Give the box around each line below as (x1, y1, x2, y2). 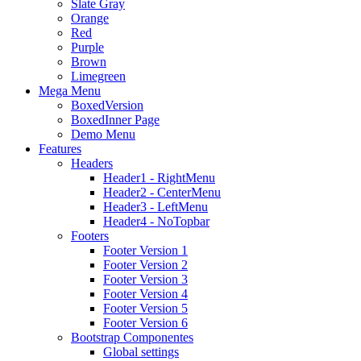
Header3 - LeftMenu (103, 200, 208, 214)
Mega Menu (39, 84, 101, 98)
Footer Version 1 (103, 243, 188, 257)
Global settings (103, 345, 179, 359)
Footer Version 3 (103, 272, 188, 286)
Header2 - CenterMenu (103, 185, 221, 199)
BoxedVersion (71, 98, 143, 112)
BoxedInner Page (71, 113, 160, 127)
